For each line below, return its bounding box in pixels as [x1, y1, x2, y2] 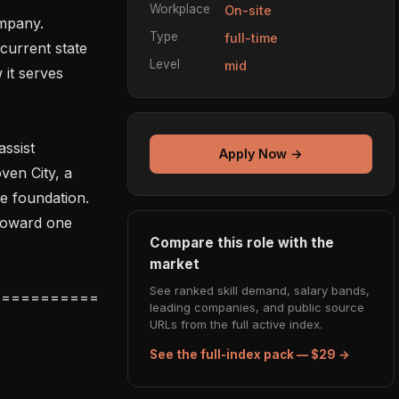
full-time [224, 29, 278, 45]
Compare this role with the [150, 233, 334, 251]
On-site [224, 2, 272, 18]
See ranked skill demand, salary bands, [150, 282, 370, 297]
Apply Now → [219, 146, 303, 162]
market [150, 255, 199, 273]
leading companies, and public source [150, 299, 364, 314]
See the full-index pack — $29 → [150, 346, 350, 362]
